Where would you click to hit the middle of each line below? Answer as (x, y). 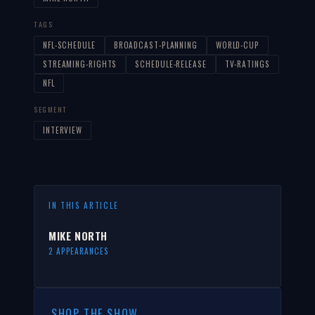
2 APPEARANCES (79, 251)
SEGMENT (51, 109)
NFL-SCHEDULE (69, 45)
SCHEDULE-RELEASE (171, 64)
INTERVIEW (63, 130)
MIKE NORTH (78, 235)
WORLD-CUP (237, 45)
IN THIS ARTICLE (84, 205)
